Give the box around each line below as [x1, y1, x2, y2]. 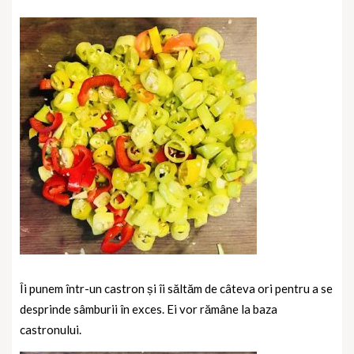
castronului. [20, 322, 81, 337]
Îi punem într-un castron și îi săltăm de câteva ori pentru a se [20, 281, 333, 296]
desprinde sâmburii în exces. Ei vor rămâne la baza [20, 301, 277, 316]
